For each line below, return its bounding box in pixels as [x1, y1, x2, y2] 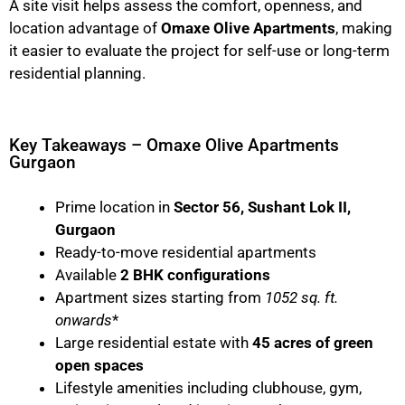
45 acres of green [252, 333, 373, 352]
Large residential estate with [55, 333, 252, 352]
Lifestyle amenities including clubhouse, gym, [55, 378, 362, 397]
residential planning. [9, 64, 146, 83]
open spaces [55, 355, 144, 374]
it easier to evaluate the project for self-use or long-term [9, 42, 390, 61]
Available [55, 265, 120, 284]
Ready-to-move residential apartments [55, 242, 316, 261]
